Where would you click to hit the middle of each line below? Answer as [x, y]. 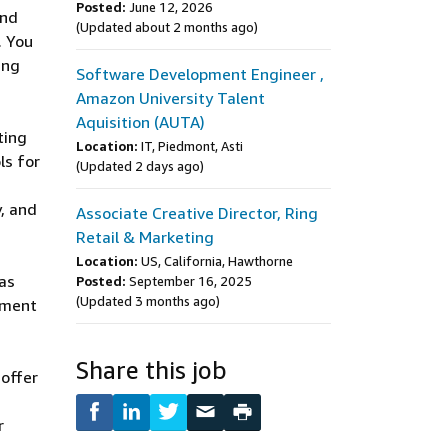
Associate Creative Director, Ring [197, 213]
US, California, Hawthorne [217, 261]
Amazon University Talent [170, 98]
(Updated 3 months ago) [148, 301]
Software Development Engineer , [200, 74]
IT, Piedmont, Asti [192, 146]
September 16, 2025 [190, 281]
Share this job [151, 370]
